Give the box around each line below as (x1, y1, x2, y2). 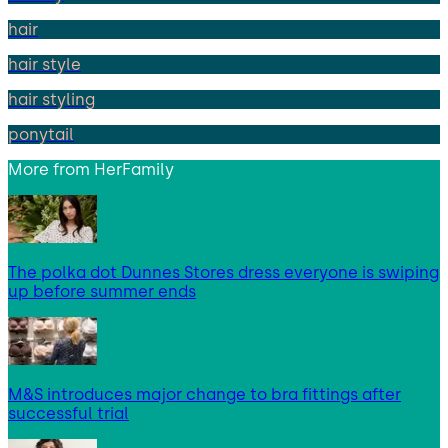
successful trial (8, 403, 129, 423)
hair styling (8, 89, 95, 109)
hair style (8, 54, 81, 74)
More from (8, 159, 94, 179)
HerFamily (94, 159, 174, 179)
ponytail (8, 124, 74, 144)
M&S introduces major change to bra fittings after (8, 384, 401, 404)
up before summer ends (8, 281, 196, 301)
